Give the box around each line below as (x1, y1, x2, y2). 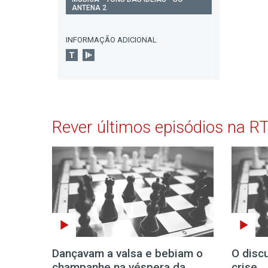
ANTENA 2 (72, 3, 106, 12)
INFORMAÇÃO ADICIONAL (66, 35, 157, 44)
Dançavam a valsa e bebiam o (52, 246, 203, 260)
